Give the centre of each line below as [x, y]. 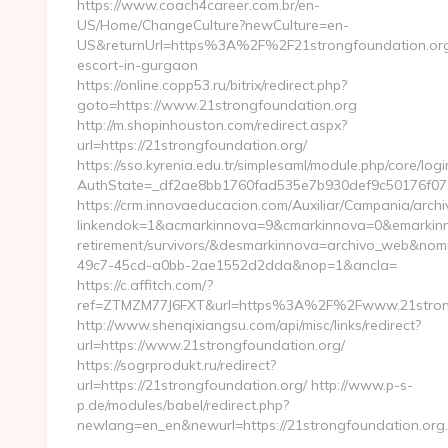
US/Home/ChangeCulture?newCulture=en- [213, 25]
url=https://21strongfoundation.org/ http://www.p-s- [245, 385]
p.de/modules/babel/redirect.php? [183, 405]
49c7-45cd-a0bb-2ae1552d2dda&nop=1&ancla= [237, 265]
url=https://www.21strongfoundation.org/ [211, 345]
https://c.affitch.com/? [145, 285]
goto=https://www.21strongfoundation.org [217, 105]
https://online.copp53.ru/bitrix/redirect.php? [212, 85]
